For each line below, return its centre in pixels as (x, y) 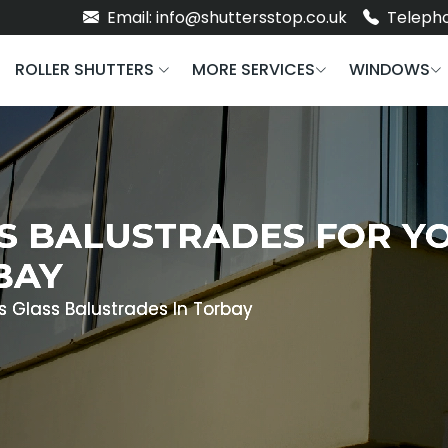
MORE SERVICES (253, 69)
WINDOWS (389, 69)
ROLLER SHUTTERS (86, 69)
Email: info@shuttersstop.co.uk (225, 17)
